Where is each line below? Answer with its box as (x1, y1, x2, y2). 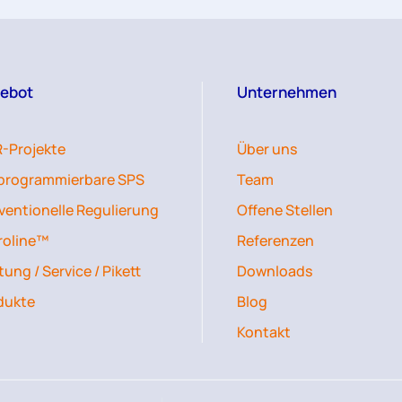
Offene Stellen (237, 199, 333, 220)
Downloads (237, 260, 312, 281)
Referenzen (237, 230, 314, 250)
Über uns (237, 138, 297, 159)
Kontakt (237, 321, 291, 342)
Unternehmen (237, 81, 336, 102)
